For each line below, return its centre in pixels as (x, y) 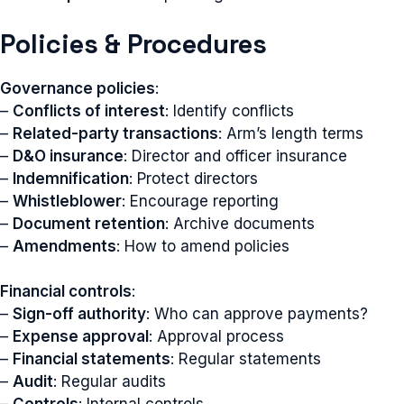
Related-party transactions (115, 133)
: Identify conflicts (230, 110)
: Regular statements (246, 359)
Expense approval (81, 336)
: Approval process (216, 336)
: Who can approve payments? (257, 314)
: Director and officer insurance (235, 156)
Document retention (89, 223)
